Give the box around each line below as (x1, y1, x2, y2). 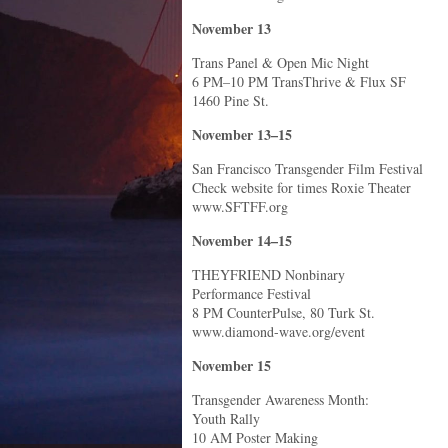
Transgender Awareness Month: (192, 390, 369, 409)
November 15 (192, 355, 271, 376)
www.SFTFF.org (192, 197, 288, 216)
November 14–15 (192, 230, 292, 251)
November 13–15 (192, 124, 292, 145)
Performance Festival (192, 284, 311, 303)
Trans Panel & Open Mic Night (192, 53, 369, 72)
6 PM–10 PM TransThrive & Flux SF (192, 72, 406, 91)
